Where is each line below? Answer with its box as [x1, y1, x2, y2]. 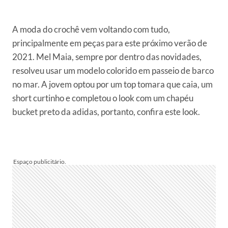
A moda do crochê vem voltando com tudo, [12, 24, 170, 35]
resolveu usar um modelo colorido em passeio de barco [12, 65, 214, 76]
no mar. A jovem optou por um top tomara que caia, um [12, 79, 213, 90]
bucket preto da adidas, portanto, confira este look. [12, 106, 200, 117]
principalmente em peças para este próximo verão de [12, 38, 207, 48]
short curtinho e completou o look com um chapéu [12, 93, 193, 103]
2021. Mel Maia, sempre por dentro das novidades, [12, 51, 202, 62]
